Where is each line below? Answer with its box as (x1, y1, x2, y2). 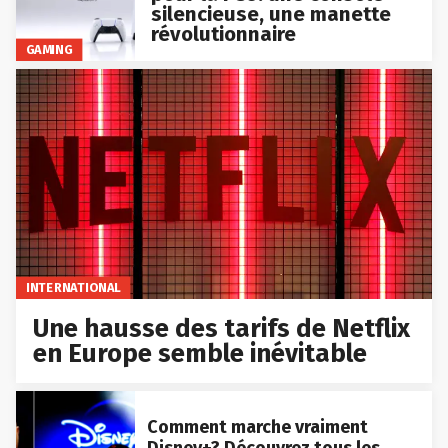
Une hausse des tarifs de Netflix (33, 313, 411, 345)
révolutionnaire (150, 21, 296, 46)
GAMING (25, 42, 73, 58)
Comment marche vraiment (146, 416, 368, 439)
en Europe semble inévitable (33, 338, 368, 370)
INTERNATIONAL (25, 279, 121, 295)
